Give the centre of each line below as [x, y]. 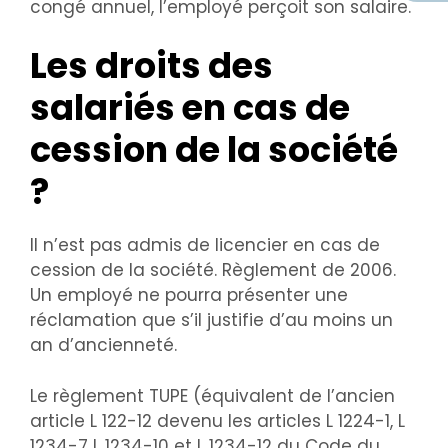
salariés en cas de [190, 108]
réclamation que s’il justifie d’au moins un [211, 320]
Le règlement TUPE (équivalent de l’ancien [212, 395]
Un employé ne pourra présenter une [189, 295]
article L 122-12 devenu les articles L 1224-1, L [217, 420]
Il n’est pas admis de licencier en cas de [205, 245]
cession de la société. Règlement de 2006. [213, 270]
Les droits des [151, 66]
